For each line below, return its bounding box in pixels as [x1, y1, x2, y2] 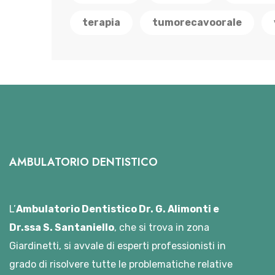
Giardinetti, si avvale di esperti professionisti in [9, 240, 226, 252]
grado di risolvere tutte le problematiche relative [9, 258, 233, 270]
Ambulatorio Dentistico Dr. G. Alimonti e [16, 203, 219, 215]
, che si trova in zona [114, 222, 209, 233]
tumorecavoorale [152, 17, 242, 28]
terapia [82, 17, 120, 28]
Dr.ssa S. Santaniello [9, 222, 114, 233]
